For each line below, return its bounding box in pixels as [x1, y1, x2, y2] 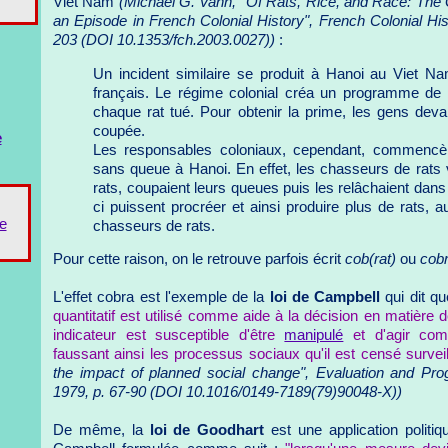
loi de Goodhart [149, 422, 265, 439]
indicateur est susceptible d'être [53, 327, 285, 344]
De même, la [53, 422, 150, 439]
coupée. [93, 122, 145, 139]
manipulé [284, 327, 344, 344]
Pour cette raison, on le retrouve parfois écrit [53, 251, 345, 268]
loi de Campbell [269, 289, 381, 306]
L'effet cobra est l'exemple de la [53, 289, 270, 306]
